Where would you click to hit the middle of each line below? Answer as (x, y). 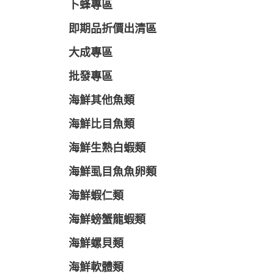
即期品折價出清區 (113, 29)
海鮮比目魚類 (102, 125)
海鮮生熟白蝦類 (107, 149)
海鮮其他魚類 (102, 101)
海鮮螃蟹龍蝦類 (107, 220)
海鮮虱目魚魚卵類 (113, 172)
